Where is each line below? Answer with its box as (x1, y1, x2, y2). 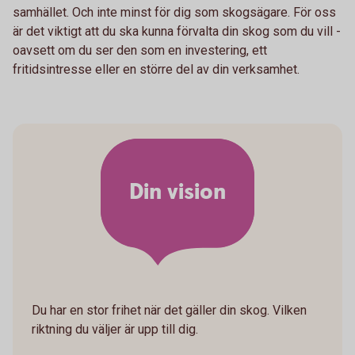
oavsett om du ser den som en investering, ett (13, 42, 267, 58)
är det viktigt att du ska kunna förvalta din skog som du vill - (13, 23, 341, 39)
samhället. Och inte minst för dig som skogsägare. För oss (13, 4, 336, 20)
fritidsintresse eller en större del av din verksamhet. (13, 61, 300, 77)
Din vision (129, 177, 226, 208)
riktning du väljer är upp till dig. (32, 321, 198, 337)
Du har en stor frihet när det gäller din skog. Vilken (32, 302, 307, 318)
